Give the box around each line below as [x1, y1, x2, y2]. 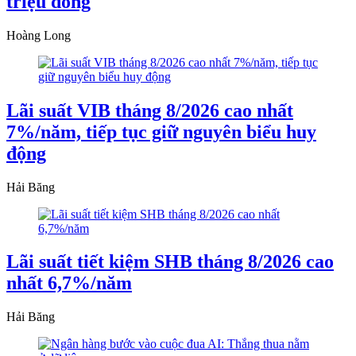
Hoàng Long [6, 28, 71, 42]
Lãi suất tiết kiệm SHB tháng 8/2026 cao [6, 251, 334, 273]
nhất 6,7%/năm [6, 273, 132, 294]
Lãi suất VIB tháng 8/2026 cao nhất [6, 99, 293, 121]
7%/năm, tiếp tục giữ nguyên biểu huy [6, 121, 316, 142]
